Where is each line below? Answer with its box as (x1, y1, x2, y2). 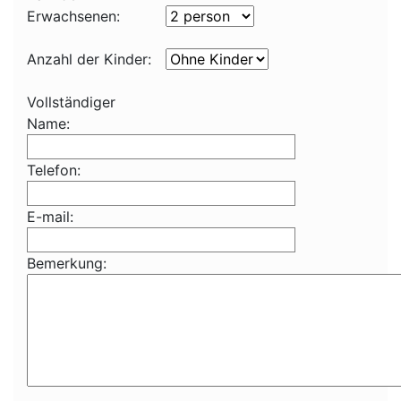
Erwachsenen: (27, 7, 120, 25)
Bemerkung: (27, 254, 107, 272)
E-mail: (27, 208, 73, 226)
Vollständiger (27, 93, 115, 111)
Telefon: (27, 161, 81, 179)
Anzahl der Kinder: (27, 50, 151, 68)
